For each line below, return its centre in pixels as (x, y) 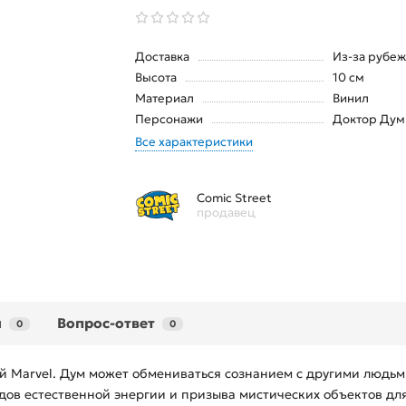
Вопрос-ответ (106, 324)
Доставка (162, 57)
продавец (226, 213)
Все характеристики (194, 142)
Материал (164, 99)
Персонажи (169, 120)
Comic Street (234, 198)
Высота (156, 78)
